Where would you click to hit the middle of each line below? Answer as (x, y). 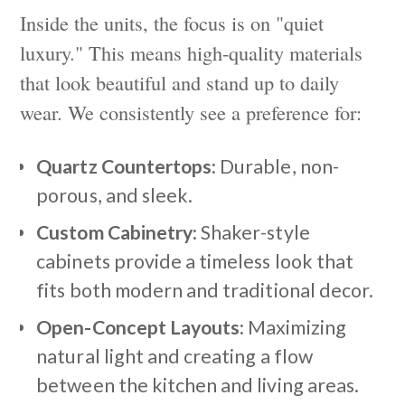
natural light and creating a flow (174, 356)
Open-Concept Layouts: (141, 327)
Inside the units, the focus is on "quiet (172, 22)
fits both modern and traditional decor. (205, 290)
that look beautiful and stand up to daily (180, 82)
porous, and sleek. (115, 195)
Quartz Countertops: (127, 166)
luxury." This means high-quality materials (192, 52)
